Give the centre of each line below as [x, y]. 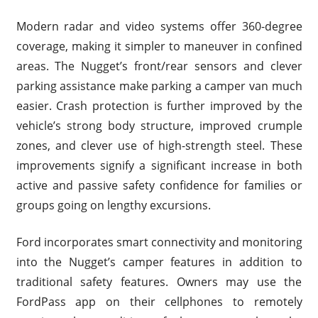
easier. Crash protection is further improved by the [159, 105]
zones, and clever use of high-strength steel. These [159, 145]
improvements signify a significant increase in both [159, 165]
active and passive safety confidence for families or [159, 185]
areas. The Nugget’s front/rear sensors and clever [159, 66]
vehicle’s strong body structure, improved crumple [159, 125]
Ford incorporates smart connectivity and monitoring [159, 242]
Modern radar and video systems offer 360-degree [159, 26]
